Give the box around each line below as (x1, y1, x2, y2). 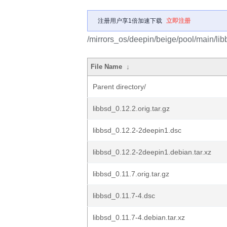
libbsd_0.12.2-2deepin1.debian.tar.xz (93, 148, 211, 156)
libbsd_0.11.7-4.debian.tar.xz (93, 213, 185, 221)
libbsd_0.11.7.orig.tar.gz (93, 170, 169, 178)
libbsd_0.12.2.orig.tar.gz (93, 104, 170, 112)
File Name (91, 63, 123, 70)
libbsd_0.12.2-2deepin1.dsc (93, 126, 181, 134)
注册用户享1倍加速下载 (98, 17, 162, 24)
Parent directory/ (93, 83, 146, 91)
